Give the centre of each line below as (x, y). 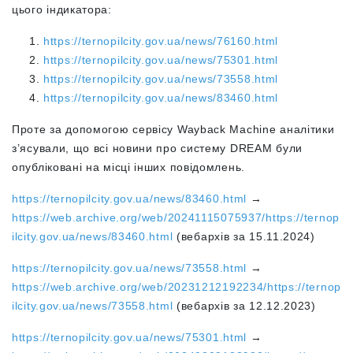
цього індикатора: (64, 9)
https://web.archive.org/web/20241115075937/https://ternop (176, 217)
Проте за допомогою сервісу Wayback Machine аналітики (173, 129)
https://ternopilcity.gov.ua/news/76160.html (161, 41)
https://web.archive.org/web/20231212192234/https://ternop (176, 287)
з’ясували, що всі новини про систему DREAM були (157, 148)
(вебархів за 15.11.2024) (244, 236)
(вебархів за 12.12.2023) (244, 306)
